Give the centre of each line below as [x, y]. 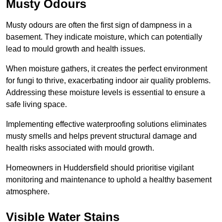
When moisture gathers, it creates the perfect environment [107, 69]
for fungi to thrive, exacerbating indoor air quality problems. [108, 81]
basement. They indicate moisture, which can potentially [104, 37]
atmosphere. [28, 192]
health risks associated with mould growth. [81, 148]
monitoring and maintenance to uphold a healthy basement [109, 180]
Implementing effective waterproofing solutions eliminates [106, 124]
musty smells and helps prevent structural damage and [101, 136]
